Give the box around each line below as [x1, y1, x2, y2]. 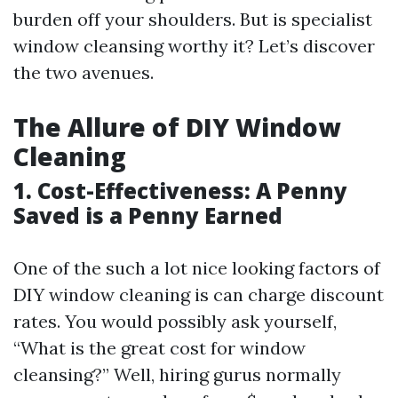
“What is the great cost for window [13, 337, 306, 359]
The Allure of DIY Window [13, 110, 340, 144]
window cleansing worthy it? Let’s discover [13, 35, 375, 57]
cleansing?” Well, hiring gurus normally [13, 363, 341, 386]
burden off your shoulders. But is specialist [13, 8, 372, 30]
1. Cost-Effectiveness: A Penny [13, 176, 347, 205]
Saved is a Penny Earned [13, 201, 283, 230]
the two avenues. [13, 61, 154, 84]
